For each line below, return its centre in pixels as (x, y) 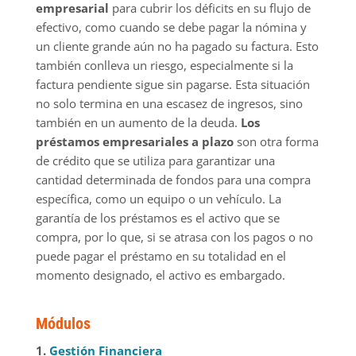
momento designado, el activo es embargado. (160, 275)
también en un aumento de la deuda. (138, 122)
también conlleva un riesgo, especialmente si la (164, 65)
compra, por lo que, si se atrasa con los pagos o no (174, 236)
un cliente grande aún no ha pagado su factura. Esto (177, 46)
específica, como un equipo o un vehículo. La (158, 198)
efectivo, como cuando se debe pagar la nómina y (171, 27)
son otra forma (276, 141)
